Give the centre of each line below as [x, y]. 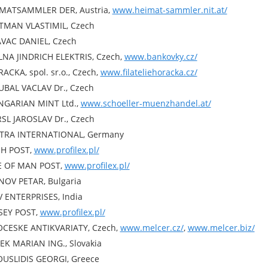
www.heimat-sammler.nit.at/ [170, 10]
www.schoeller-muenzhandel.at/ [146, 103]
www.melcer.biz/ [221, 228]
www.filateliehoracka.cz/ [149, 72]
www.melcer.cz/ [152, 228]
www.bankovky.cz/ [161, 57]
